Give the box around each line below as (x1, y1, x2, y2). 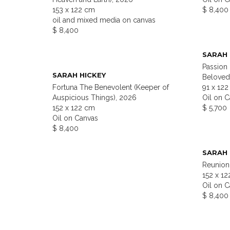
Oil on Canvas (52, 114, 98, 123)
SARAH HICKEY (52, 71, 106, 80)
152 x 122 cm (52, 104, 95, 112)
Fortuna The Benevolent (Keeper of (52, 83, 169, 92)
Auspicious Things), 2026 (52, 93, 137, 102)
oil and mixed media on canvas (52, 16, 156, 25)
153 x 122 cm (52, 6, 95, 14)
